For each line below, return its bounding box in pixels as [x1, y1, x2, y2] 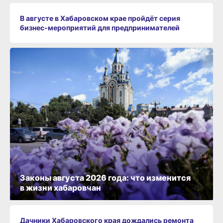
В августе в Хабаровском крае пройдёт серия [20, 13, 180, 22]
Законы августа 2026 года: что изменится [20, 173, 191, 183]
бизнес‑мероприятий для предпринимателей [20, 23, 180, 32]
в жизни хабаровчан [20, 183, 101, 193]
